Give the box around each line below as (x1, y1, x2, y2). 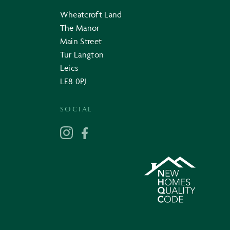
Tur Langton (60, 49, 104, 60)
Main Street (60, 36, 102, 47)
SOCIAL (60, 104, 92, 114)
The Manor (60, 23, 100, 33)
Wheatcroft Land (60, 9, 122, 20)
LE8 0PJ (60, 76, 87, 87)
